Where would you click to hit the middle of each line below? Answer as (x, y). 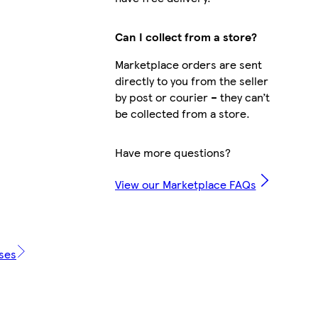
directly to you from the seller (191, 80)
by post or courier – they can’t (192, 97)
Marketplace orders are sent (188, 64)
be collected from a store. (182, 113)
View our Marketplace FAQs (185, 184)
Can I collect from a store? (186, 36)
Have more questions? (172, 152)
